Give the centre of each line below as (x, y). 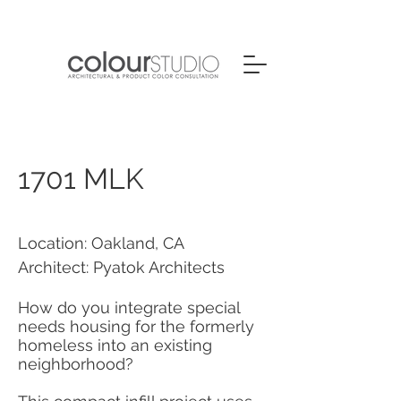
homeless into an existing (115, 345)
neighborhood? (76, 364)
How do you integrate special (129, 307)
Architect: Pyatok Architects (121, 267)
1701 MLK (81, 179)
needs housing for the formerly (136, 326)
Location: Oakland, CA (101, 243)
